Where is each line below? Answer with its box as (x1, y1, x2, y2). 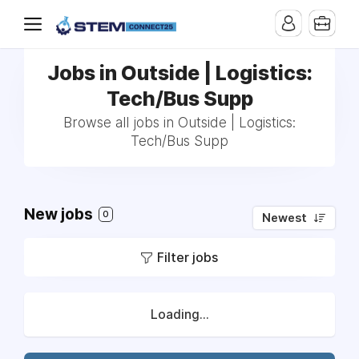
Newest (262, 211, 307, 225)
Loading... (150, 307, 209, 322)
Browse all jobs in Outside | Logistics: (63, 115, 296, 131)
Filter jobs (157, 249, 218, 265)
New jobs (24, 205, 96, 224)
